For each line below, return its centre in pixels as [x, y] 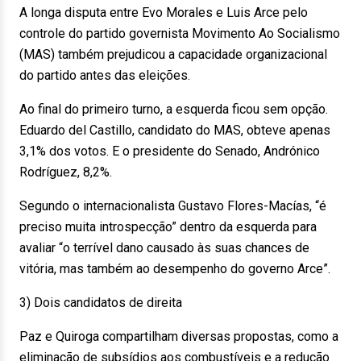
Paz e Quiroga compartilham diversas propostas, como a [179, 336]
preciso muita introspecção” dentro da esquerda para [168, 227]
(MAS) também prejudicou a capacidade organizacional [173, 54]
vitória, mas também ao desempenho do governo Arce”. [175, 269]
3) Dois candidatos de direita [101, 303]
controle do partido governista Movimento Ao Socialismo [180, 33]
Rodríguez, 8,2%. [66, 172]
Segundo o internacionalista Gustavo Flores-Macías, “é [173, 206]
